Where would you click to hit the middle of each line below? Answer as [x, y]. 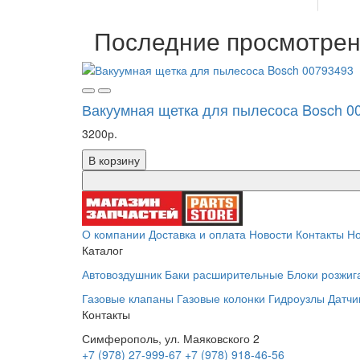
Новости [271, 234]
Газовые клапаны [128, 298]
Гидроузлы [297, 298]
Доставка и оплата [197, 234]
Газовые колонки [221, 298]
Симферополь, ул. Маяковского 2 [171, 338]
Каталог [102, 250]
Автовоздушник [122, 274]
